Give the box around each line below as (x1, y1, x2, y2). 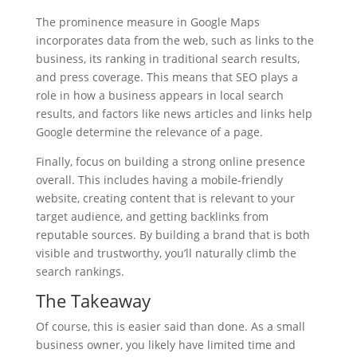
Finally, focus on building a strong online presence (35, 154, 305, 169)
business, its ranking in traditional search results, (35, 51, 300, 66)
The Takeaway (35, 288, 151, 312)
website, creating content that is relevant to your (35, 190, 295, 206)
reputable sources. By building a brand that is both (35, 227, 310, 242)
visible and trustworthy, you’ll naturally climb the (35, 245, 296, 261)
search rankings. (35, 264, 124, 279)
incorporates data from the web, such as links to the (35, 33, 314, 48)
